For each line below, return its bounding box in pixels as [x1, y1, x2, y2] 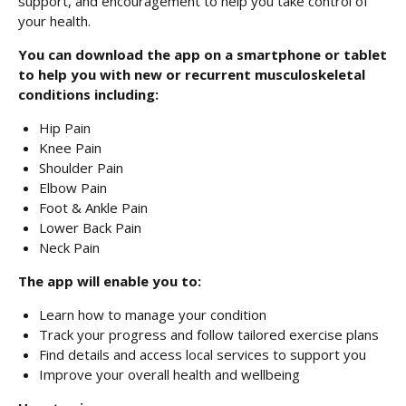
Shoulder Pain [38, 159, 123, 178]
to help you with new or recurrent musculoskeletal [18, 65, 365, 84]
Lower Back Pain [38, 218, 141, 237]
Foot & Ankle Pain [38, 198, 148, 217]
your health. [18, 12, 91, 31]
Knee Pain [38, 139, 101, 158]
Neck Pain [38, 238, 100, 257]
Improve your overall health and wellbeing [38, 365, 300, 384]
